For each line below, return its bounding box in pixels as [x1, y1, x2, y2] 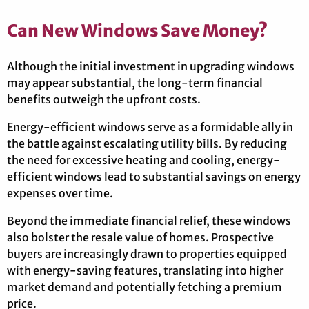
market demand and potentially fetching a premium [7, 280, 282, 295]
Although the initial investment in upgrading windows [7, 59, 295, 74]
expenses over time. [7, 186, 113, 201]
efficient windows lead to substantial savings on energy [7, 170, 301, 184]
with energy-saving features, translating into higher [7, 263, 283, 278]
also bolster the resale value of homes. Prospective [7, 230, 274, 245]
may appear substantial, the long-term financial [7, 76, 263, 90]
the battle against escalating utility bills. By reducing [7, 137, 287, 151]
